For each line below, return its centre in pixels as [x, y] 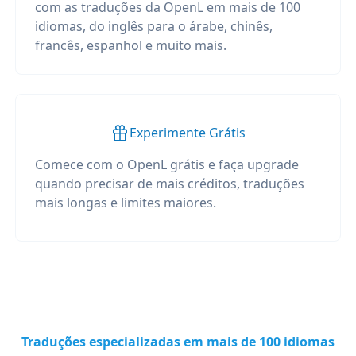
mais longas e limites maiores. [125, 203]
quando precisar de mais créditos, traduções [169, 184]
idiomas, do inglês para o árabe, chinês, [153, 26]
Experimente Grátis [187, 133]
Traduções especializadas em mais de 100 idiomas [178, 342]
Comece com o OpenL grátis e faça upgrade [166, 164]
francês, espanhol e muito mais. [130, 45]
